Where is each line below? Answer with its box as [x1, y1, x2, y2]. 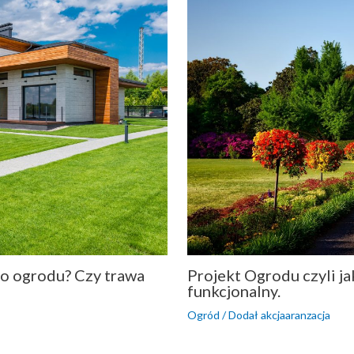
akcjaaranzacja [260, 307, 330, 322]
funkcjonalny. [186, 281, 281, 300]
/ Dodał [219, 307, 258, 322]
